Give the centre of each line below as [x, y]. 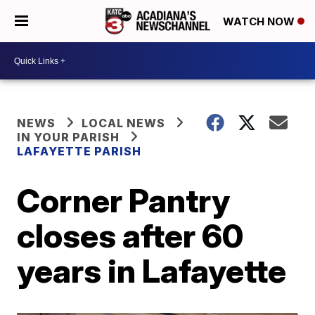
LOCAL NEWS [124, 123]
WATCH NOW [260, 22]
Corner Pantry [124, 200]
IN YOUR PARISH [69, 137]
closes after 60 [130, 236]
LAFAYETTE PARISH [79, 151]
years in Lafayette [152, 271]
